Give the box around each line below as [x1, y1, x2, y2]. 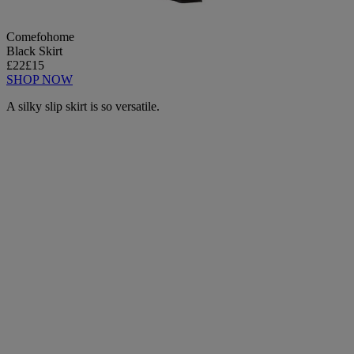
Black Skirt [6, 44, 62, 58]
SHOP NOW [6, 73, 73, 87]
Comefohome [6, 30, 74, 44]
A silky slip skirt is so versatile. [6, 100, 160, 114]
